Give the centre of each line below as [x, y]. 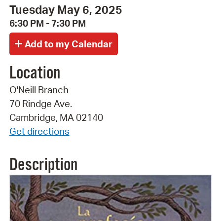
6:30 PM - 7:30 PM [47, 23]
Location [35, 73]
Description [43, 165]
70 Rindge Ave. [40, 103]
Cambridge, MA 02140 [56, 117]
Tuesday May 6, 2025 [66, 10]
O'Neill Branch [39, 90]
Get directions [39, 131]
